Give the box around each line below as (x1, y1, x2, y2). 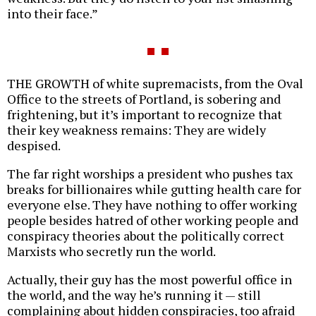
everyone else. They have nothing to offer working (7, 196, 297, 214)
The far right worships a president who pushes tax (7, 165, 293, 183)
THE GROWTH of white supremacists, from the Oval (7, 75, 303, 92)
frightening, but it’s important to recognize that (7, 106, 282, 123)
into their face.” (7, 5, 98, 23)
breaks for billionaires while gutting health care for (7, 181, 301, 198)
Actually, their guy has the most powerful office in (7, 271, 292, 288)
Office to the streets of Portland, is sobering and (7, 90, 281, 108)
